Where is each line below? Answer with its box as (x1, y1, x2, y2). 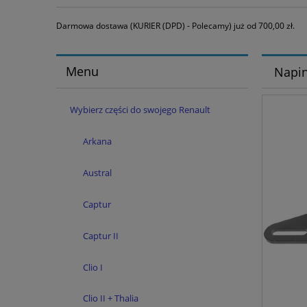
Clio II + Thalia (83, 292, 138, 305)
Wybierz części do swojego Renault (69, 103, 210, 116)
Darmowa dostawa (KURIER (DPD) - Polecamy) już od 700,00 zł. (56, 20, 295, 32)
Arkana (83, 135, 112, 148)
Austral (83, 167, 112, 180)
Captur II (83, 229, 119, 242)
